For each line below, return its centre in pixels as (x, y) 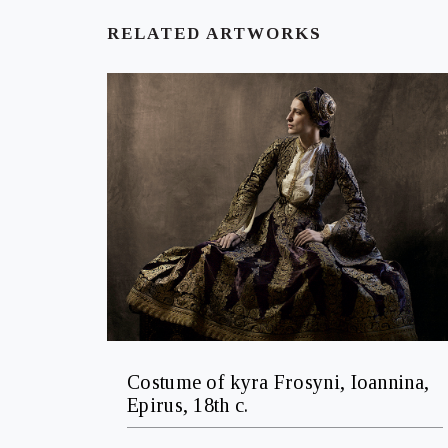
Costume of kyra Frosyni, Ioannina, (278, 381)
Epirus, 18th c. (188, 404)
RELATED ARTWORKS (214, 34)
